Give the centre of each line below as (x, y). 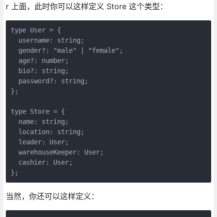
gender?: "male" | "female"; (67, 50)
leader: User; (39, 142)
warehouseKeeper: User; (57, 152)
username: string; (47, 40)
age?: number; (39, 60)
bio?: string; (39, 70)
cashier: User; (41, 162)
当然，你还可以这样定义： (52, 196)
